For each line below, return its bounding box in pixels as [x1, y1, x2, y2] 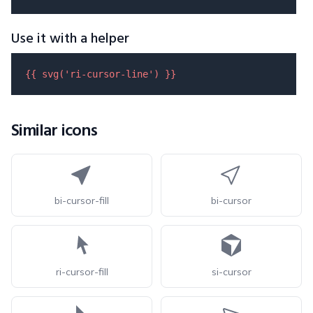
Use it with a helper [11, 28, 129, 50]
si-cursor [211, 265, 252, 278]
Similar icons [11, 118, 98, 145]
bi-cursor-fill [54, 194, 109, 207]
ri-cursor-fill [55, 265, 108, 278]
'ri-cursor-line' [64, 68, 154, 80]
